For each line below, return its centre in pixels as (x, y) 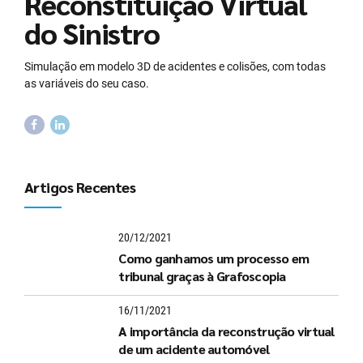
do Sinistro (92, 32)
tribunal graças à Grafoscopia (202, 276)
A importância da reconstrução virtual (226, 331)
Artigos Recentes (80, 187)
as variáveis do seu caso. (87, 83)
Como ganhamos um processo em (214, 258)
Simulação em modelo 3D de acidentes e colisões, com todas (175, 66)
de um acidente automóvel (194, 349)
